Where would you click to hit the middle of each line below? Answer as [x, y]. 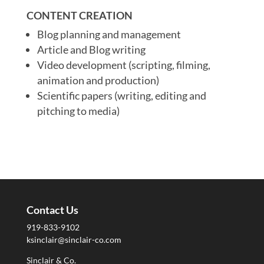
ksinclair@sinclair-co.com [74, 240]
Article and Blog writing [91, 49]
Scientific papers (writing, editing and [121, 95]
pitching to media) [78, 111]
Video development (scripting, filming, [123, 65]
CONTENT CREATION [79, 15]
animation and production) [98, 80]
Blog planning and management [109, 34]
